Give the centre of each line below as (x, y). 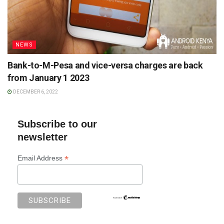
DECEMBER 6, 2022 (35, 92)
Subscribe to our (57, 124)
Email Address (41, 158)
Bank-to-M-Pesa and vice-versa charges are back (105, 65)
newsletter (42, 137)
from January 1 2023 (48, 78)
